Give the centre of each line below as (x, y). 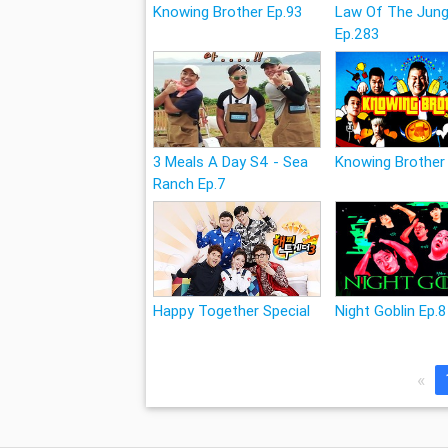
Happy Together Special (231, 311)
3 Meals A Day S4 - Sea (230, 161)
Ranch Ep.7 (189, 183)
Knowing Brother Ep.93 (227, 12)
